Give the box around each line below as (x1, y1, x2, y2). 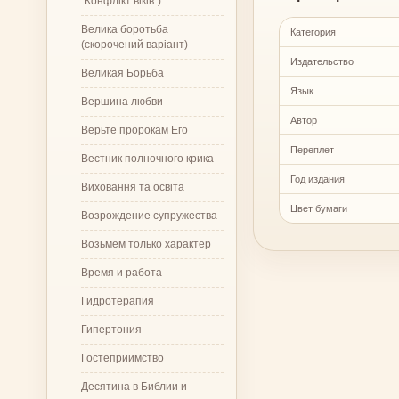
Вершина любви (81, 94, 163, 108)
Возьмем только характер (81, 237, 211, 250)
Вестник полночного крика (81, 151, 214, 165)
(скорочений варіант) (81, 37, 188, 51)
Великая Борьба (81, 66, 164, 79)
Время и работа (81, 265, 162, 279)
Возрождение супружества (81, 208, 217, 222)
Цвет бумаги (290, 202, 347, 214)
